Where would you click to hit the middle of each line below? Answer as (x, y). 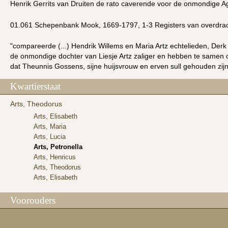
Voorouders (33, 201)
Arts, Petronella (58, 147)
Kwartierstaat (35, 87)
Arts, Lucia (50, 137)
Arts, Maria (50, 127)
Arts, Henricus (55, 157)
